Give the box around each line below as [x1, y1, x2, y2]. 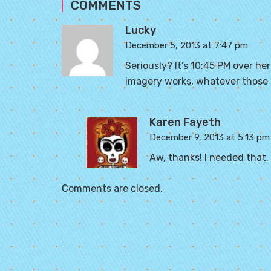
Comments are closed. [62, 183, 163, 194]
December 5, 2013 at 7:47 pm [125, 40, 248, 51]
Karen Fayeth [149, 116, 221, 129]
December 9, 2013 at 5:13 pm [149, 132, 270, 143]
